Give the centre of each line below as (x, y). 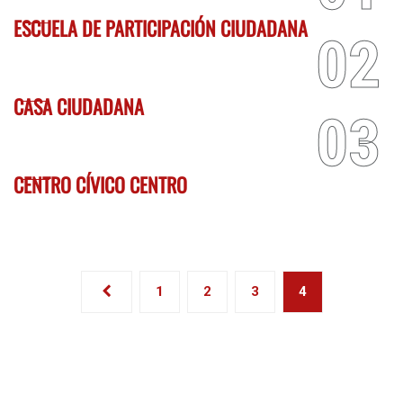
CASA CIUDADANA (79, 106)
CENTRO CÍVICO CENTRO (100, 184)
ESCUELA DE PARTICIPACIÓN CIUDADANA (161, 28)
